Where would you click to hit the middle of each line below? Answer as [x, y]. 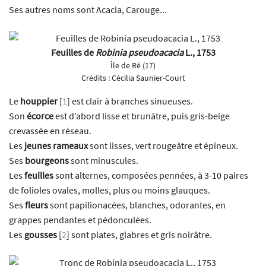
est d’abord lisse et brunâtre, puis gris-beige [142, 115]
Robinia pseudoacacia [139, 52]
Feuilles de [73, 52]
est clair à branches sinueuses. [132, 101]
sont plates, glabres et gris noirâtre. [141, 234]
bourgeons [47, 160]
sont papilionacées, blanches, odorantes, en [137, 205]
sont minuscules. [104, 160]
